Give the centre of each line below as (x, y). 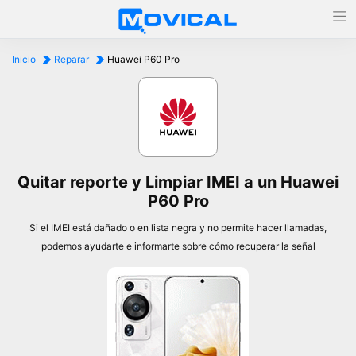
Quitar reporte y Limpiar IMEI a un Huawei (178, 182)
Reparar (72, 59)
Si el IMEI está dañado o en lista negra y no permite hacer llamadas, (178, 228)
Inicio (24, 59)
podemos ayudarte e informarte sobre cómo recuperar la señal (178, 246)
